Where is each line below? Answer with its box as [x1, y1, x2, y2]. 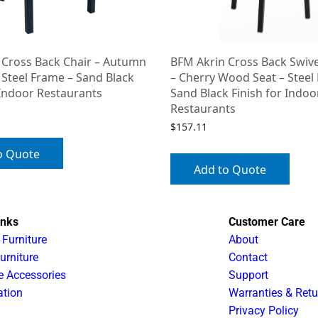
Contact [228, 250, 268, 264]
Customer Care [228, 214, 305, 229]
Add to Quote [194, 161, 266, 177]
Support [228, 268, 268, 282]
